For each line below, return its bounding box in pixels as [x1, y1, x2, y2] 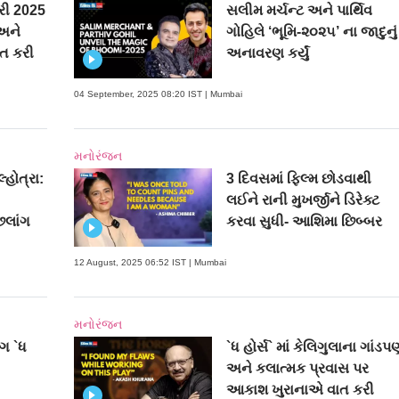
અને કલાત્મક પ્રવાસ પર [226, 360, 370, 376]
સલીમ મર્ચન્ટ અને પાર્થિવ [226, 3, 373, 19]
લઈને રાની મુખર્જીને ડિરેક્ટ [226, 192, 380, 208]
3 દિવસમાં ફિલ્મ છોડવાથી [226, 171, 372, 187]
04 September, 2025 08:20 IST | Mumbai [73, 89, 242, 100]
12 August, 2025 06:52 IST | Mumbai [73, 256, 226, 267]
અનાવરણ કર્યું [226, 45, 310, 61]
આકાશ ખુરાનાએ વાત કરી [226, 381, 375, 397]
